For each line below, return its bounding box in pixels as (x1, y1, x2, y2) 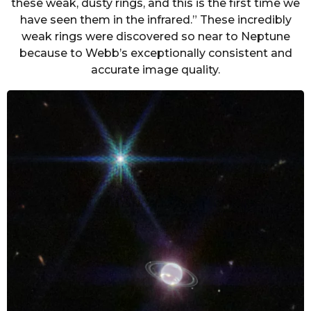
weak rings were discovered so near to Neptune (21, 30, 290, 44)
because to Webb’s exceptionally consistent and (19, 47, 292, 60)
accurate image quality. (91, 63, 220, 77)
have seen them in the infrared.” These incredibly (19, 13, 292, 27)
